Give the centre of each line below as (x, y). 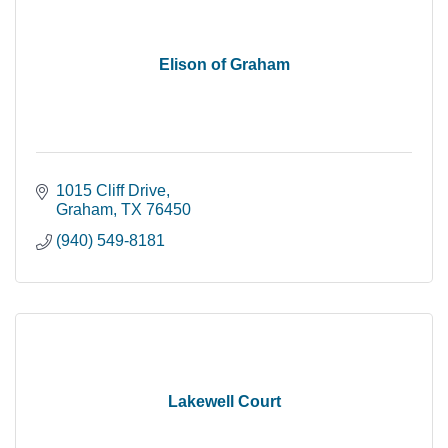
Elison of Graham (224, 64)
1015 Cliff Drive (111, 190)
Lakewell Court (224, 401)
